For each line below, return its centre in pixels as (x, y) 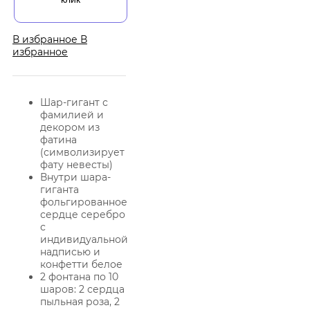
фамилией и (72, 115)
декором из (70, 127)
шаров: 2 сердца (82, 289)
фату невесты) (76, 164)
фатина (58, 139)
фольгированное (84, 202)
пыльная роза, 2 (80, 301)
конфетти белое (81, 264)
